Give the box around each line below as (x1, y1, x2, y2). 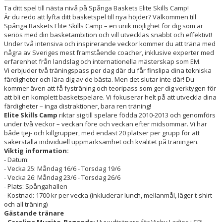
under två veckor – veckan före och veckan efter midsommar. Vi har (4, 119, 207, 128)
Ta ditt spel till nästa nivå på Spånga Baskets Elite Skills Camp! (4, 3, 189, 12)
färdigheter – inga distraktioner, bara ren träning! (4, 102, 151, 111)
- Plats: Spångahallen (4, 182, 67, 191)
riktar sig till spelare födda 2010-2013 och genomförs (59, 111, 216, 119)
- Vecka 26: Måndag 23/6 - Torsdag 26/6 (4, 173, 120, 182)
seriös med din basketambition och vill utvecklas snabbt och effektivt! (4, 30, 212, 39)
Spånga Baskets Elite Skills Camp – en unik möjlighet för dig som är (4, 21, 203, 30)
